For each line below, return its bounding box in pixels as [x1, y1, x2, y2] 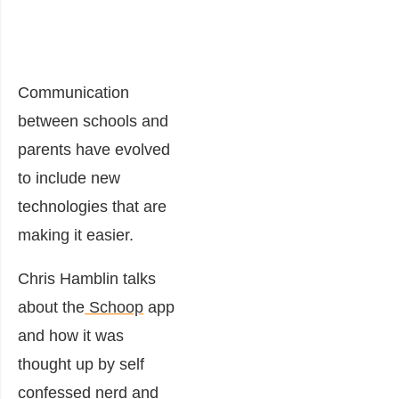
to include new [18, 168, 120, 187]
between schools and [18, 111, 168, 130]
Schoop [85, 297, 143, 316]
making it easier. [18, 225, 134, 244]
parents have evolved [18, 140, 170, 159]
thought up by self [18, 354, 144, 373]
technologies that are [18, 197, 167, 216]
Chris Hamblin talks [18, 269, 156, 288]
